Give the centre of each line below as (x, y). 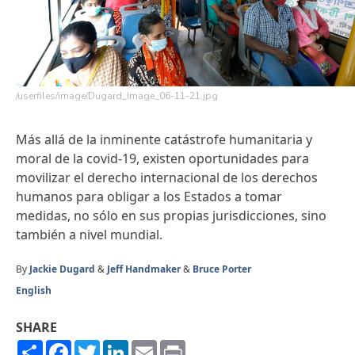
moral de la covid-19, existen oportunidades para (162, 158)
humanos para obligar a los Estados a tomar (149, 196)
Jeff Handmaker (144, 269)
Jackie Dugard (62, 269)
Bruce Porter (222, 269)
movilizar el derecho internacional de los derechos (167, 177)
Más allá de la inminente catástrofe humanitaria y (164, 139)
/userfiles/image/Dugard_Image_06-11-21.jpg (117, 95)
